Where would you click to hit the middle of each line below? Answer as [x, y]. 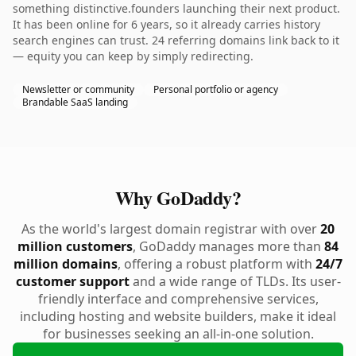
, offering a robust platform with [217, 264]
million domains [66, 264]
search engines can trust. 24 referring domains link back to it [176, 40]
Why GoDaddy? [178, 197]
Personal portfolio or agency [216, 89]
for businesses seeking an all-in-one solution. [178, 334]
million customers [75, 246]
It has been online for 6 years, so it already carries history [166, 24]
